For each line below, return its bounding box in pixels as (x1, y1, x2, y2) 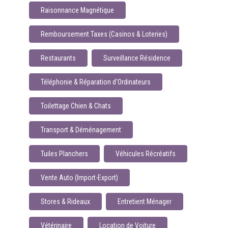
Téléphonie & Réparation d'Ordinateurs (40, 78, 151, 86)
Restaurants (40, 54, 76, 62)
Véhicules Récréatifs (115, 150, 176, 158)
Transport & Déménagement (40, 126, 121, 134)
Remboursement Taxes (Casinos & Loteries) (40, 30, 167, 38)
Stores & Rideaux (40, 197, 90, 206)
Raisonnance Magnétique (40, 6, 114, 14)
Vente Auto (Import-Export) (40, 174, 118, 182)
